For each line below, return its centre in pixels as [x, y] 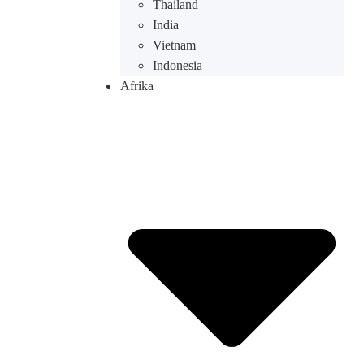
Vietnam [174, 45]
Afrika [136, 86]
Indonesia [177, 65]
